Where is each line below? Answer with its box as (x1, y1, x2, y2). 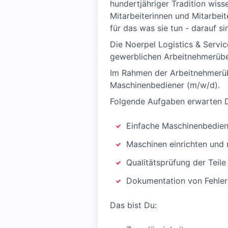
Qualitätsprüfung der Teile (126, 157, 226, 167)
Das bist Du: (110, 200, 157, 210)
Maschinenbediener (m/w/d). (110, 80, 220, 90)
